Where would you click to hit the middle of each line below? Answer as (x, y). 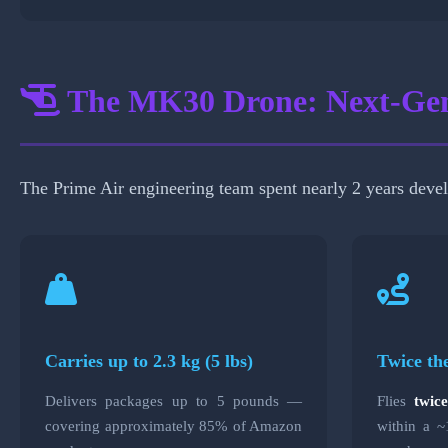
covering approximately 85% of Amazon (174, 425)
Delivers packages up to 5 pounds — (174, 400)
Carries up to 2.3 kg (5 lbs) (149, 360)
